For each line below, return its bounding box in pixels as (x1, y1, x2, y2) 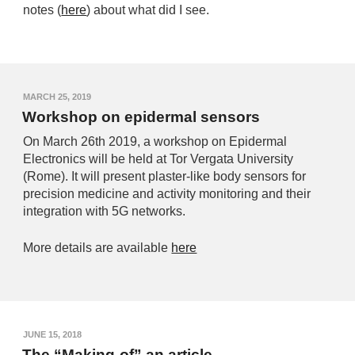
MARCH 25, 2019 (23, 92, 92, 101)
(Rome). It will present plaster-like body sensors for (23, 170, 307, 184)
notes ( (23, 3, 62, 17)
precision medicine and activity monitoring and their (23, 187, 311, 201)
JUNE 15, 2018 (23, 330, 82, 339)
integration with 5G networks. (23, 204, 186, 219)
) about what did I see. (86, 3, 210, 17)
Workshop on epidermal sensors (22, 109, 261, 125)
